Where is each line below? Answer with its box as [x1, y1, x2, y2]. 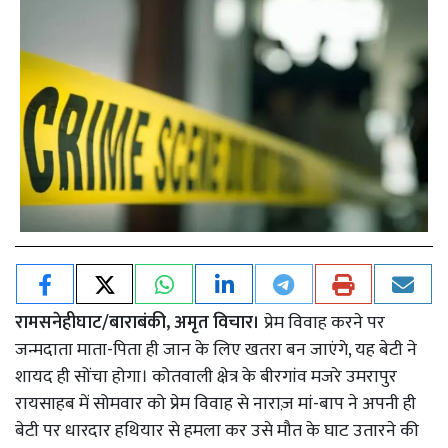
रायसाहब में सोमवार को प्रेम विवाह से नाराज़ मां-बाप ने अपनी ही [15, 389, 416, 419]
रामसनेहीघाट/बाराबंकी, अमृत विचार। [15, 308, 260, 338]
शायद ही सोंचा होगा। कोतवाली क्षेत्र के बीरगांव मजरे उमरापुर [15, 362, 397, 392]
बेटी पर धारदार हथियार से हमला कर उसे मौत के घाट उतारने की [15, 416, 419, 446]
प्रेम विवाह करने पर [260, 308, 385, 338]
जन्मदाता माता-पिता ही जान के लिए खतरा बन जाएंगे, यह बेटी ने [15, 335, 417, 365]
